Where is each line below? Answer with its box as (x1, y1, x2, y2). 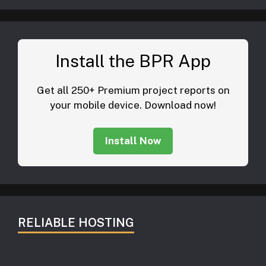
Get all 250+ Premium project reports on (36, 84, 230, 96)
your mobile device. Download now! (50, 99, 216, 111)
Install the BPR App (55, 50, 211, 71)
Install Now (105, 135, 161, 147)
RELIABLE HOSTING (18, 216, 134, 230)
